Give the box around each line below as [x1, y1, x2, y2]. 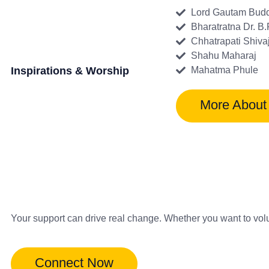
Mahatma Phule [191, 65, 258, 75]
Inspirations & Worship [11, 65, 129, 77]
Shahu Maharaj [191, 50, 256, 61]
